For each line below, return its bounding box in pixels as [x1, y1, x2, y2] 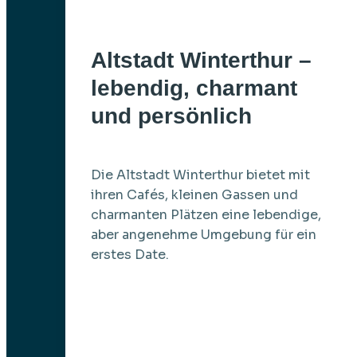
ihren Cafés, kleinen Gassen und [90, 186, 298, 203]
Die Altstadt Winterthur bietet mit [90, 166, 310, 183]
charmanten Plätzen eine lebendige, [90, 206, 321, 223]
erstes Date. [90, 245, 169, 263]
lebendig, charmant [90, 75, 297, 100]
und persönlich [90, 103, 252, 128]
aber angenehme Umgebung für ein [90, 226, 316, 243]
